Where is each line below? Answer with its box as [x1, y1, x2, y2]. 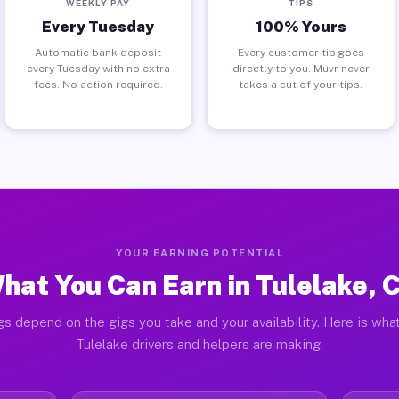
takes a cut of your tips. [239, 77, 363, 91]
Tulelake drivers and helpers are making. [76, 337, 323, 352]
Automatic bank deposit [35, 45, 162, 59]
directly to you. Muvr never [232, 61, 370, 75]
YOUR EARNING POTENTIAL [116, 248, 283, 258]
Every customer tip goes [237, 45, 364, 59]
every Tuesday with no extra [26, 61, 170, 75]
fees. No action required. [33, 77, 163, 91]
